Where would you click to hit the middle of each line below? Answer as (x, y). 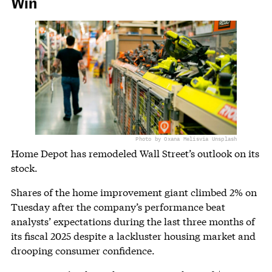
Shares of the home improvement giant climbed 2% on (134, 192)
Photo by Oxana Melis (167, 138)
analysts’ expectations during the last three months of (133, 221)
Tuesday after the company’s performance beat (118, 206)
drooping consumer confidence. (83, 250)
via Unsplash (218, 138)
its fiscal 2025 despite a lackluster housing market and (133, 236)
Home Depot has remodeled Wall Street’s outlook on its (135, 153)
